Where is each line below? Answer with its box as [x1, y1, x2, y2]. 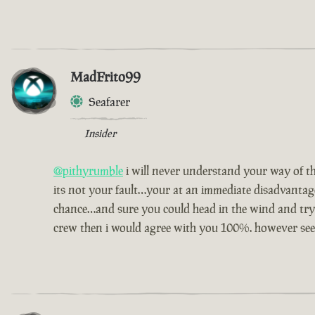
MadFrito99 [70, 67, 141, 86]
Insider [84, 126, 116, 140]
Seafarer [89, 94, 130, 110]
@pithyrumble [53, 162, 123, 179]
